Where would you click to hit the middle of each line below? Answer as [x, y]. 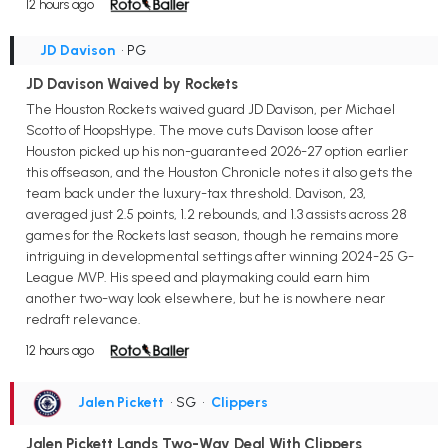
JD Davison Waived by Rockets [132, 83]
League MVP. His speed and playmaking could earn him [198, 278]
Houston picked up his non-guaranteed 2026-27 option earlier [217, 152]
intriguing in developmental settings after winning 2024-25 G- [220, 257]
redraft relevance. [83, 320]
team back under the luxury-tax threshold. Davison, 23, [196, 194]
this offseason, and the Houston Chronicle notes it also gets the [219, 173]
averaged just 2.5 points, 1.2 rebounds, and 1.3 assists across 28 [216, 215]
